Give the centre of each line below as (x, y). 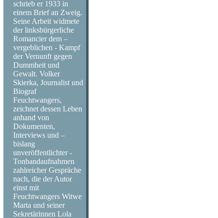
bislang (24, 144)
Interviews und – (39, 135)
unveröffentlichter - (43, 153)
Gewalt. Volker (36, 74)
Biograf (25, 91)
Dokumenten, (34, 126)
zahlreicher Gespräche (47, 170)
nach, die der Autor (43, 179)
